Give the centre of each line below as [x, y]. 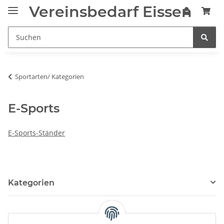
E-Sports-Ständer [36, 132]
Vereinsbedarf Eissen [111, 12]
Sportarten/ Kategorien [49, 76]
